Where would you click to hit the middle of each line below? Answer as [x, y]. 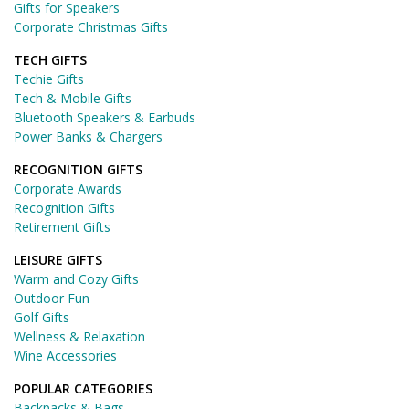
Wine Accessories [65, 355]
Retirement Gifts [62, 226]
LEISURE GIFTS [58, 259]
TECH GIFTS [50, 59]
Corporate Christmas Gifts [91, 26]
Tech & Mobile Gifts [73, 98]
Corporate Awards [68, 188]
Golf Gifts [42, 317]
